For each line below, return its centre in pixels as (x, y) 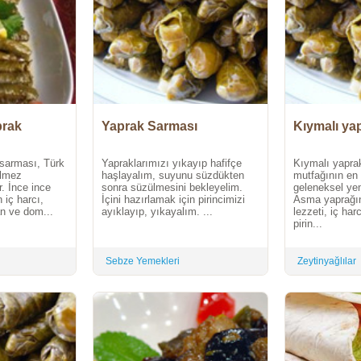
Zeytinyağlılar (327, 261)
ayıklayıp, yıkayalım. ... (157, 212)
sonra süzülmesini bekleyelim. (172, 188)
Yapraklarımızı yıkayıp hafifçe (172, 164)
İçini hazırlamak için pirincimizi (173, 200)
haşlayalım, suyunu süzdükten (173, 176)
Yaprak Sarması (149, 127)
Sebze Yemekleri (143, 261)
